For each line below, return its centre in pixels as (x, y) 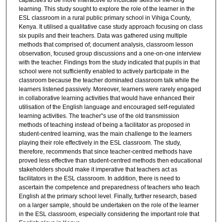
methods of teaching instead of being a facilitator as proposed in (104, 125)
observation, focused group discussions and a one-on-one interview (110, 54)
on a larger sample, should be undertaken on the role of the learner (109, 205)
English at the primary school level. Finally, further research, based (108, 196)
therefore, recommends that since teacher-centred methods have (105, 152)
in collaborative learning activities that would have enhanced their (107, 98)
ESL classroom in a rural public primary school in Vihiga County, (105, 18)
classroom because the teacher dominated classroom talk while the (109, 81)
